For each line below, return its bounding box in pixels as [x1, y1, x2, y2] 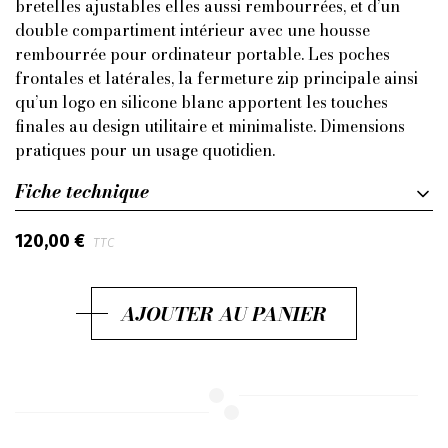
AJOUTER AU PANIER [121, 298, 327, 329]
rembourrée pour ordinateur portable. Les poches [15, 42, 390, 66]
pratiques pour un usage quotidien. [15, 138, 275, 162]
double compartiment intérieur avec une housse [15, 18, 370, 42]
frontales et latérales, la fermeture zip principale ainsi [15, 66, 418, 90]
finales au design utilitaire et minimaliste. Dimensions [15, 114, 405, 138]
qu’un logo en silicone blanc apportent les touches [15, 90, 388, 114]
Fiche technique [15, 177, 149, 205]
